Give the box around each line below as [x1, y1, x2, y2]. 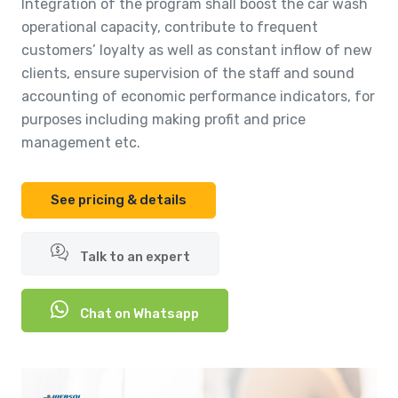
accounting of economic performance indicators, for [21, 88, 375, 106]
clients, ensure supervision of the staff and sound [21, 65, 354, 83]
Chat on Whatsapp [77, 306, 199, 322]
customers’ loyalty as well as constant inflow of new [21, 42, 372, 60]
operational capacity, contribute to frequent [21, 19, 318, 36]
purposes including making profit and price [21, 111, 306, 129]
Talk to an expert [77, 249, 190, 266]
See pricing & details [51, 192, 187, 209]
